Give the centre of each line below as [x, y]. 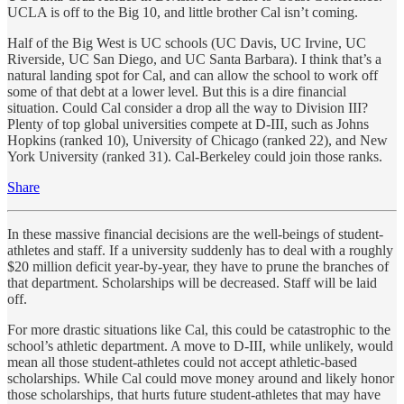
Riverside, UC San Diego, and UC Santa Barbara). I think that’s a [194, 59]
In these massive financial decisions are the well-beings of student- [195, 234]
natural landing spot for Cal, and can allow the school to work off [193, 75]
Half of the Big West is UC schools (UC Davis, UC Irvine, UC [187, 42]
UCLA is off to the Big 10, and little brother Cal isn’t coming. [183, 12]
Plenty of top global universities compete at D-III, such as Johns [188, 124]
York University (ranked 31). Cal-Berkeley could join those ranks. [195, 156]
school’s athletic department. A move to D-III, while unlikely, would [200, 345]
